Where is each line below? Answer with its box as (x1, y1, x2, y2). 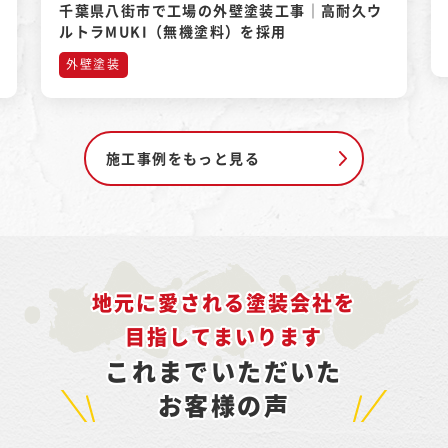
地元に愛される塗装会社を (92, 288, 356, 317)
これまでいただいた (105, 353, 343, 388)
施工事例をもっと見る (106, 148, 260, 168)
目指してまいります (125, 322, 323, 351)
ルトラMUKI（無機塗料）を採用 (59, 21, 287, 41)
